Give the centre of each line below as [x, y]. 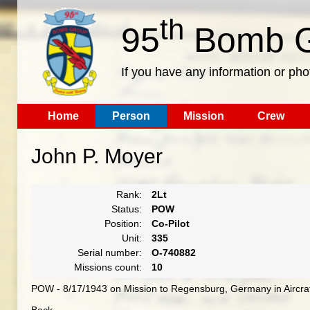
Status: [126, 209]
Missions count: [108, 267]
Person [131, 116]
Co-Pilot [170, 224]
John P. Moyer [97, 156]
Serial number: [109, 253]
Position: [123, 224]
